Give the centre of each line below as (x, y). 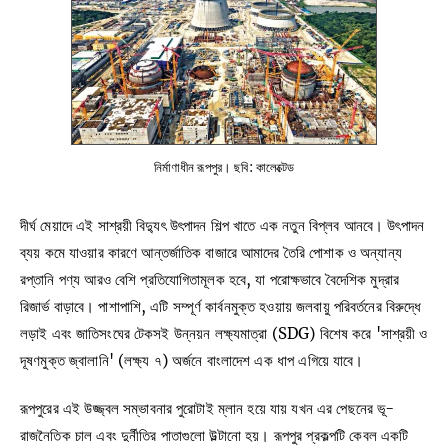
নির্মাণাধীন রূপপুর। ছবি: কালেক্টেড (224, 167)
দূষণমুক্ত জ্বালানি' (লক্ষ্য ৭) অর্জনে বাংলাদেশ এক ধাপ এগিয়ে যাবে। (192, 360)
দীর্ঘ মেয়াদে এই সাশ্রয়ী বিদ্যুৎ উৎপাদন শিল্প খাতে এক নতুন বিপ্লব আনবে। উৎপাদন (222, 225)
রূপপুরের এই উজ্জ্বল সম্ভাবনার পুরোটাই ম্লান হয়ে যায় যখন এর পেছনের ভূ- (207, 408)
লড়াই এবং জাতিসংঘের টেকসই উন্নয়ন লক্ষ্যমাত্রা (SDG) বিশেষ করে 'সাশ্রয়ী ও (224, 333)
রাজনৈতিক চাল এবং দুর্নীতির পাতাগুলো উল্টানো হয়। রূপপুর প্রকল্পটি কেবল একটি (214, 435)
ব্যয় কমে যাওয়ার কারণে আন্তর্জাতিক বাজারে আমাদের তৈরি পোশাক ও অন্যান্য (211, 252)
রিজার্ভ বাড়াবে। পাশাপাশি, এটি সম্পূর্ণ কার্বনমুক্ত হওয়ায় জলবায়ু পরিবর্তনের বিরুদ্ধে (221, 306)
